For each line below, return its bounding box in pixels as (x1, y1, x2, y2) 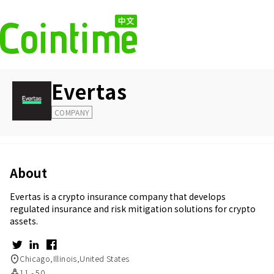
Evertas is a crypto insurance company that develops (10, 190, 226, 202)
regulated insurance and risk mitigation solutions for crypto (10, 202, 256, 215)
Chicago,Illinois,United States (20, 253, 130, 264)
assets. (10, 215, 38, 227)
